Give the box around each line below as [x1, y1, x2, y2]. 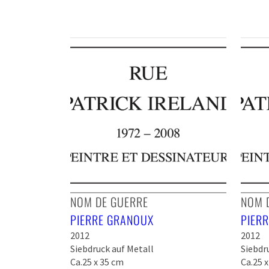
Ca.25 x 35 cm [70, 255, 124, 268]
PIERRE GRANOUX [70, 210, 154, 229]
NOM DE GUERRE [70, 192, 148, 211]
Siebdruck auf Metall [70, 242, 154, 255]
